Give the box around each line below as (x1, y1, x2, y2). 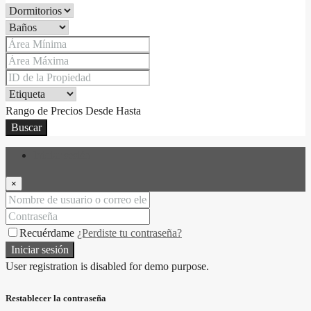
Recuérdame (19, 226, 77, 239)
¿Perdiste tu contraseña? (77, 226, 182, 239)
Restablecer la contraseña (6, 292, 106, 303)
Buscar (11, 121, 42, 133)
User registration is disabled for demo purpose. (6, 260, 209, 272)
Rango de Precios (6, 104, 83, 117)
